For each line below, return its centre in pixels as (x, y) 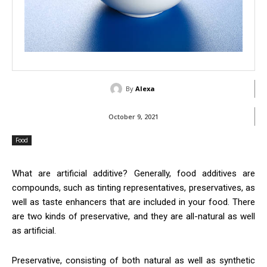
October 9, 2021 (133, 116)
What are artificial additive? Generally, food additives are (133, 173)
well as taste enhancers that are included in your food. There (133, 202)
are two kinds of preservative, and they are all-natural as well (133, 216)
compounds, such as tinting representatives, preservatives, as (133, 187)
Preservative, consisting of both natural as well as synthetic (133, 260)
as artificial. (34, 230)
